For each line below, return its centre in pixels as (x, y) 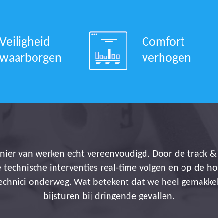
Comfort (163, 42)
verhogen (166, 58)
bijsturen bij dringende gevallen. (109, 197)
